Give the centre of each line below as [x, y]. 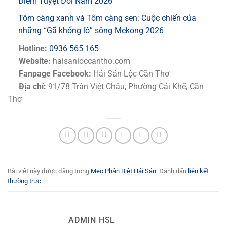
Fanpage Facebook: [55, 73]
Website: [35, 61]
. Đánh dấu [172, 171]
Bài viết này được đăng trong [49, 171]
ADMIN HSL [92, 220]
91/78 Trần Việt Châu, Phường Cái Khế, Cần [126, 86]
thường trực [24, 181]
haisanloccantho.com [91, 61]
